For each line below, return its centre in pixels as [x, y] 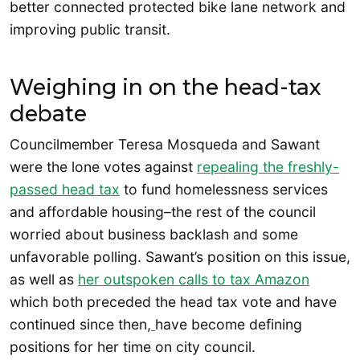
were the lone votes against [103, 166]
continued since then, [80, 324]
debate [48, 113]
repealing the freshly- [268, 166]
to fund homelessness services [224, 189]
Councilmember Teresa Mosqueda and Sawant [165, 144]
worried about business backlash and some [154, 234]
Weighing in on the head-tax [166, 87]
